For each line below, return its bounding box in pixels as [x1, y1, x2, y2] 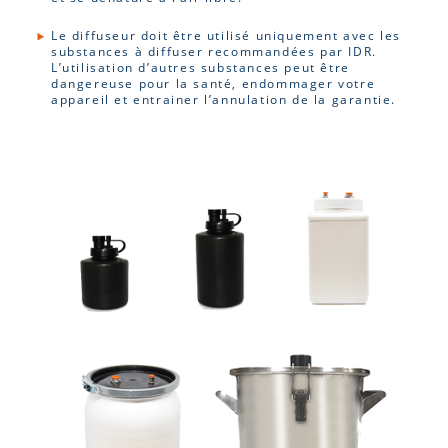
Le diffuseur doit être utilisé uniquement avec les [51, 27, 402, 43]
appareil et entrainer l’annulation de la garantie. [51, 91, 397, 107]
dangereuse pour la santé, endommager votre [51, 75, 376, 91]
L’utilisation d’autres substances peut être [51, 59, 350, 75]
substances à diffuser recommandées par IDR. [51, 43, 377, 59]
